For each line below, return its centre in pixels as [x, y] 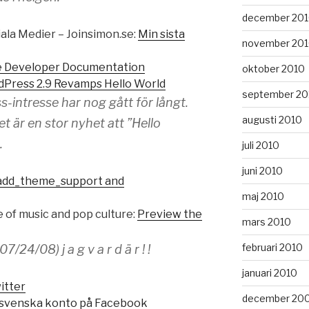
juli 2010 [260, 145]
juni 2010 [262, 170]
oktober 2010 [273, 68]
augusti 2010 [272, 119]
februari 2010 [272, 247]
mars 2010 [266, 221]
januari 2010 [269, 272]
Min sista [161, 34]
